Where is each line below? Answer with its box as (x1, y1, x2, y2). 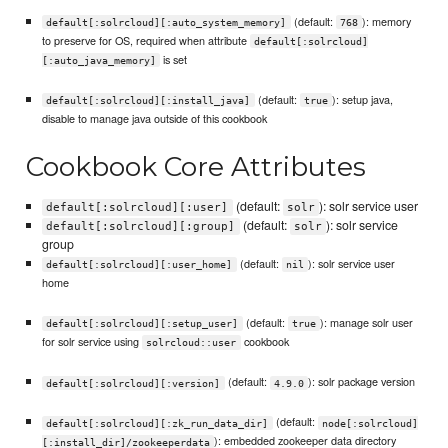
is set (160, 50, 188, 67)
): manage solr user (320, 314, 414, 331)
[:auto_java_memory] (41, 54, 156, 66)
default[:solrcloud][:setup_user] (46, 318, 239, 330)
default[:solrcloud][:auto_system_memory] (46, 16, 287, 28)
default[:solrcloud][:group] (46, 220, 236, 234)
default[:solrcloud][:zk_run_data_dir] (46, 417, 269, 429)
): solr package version (308, 373, 416, 390)
